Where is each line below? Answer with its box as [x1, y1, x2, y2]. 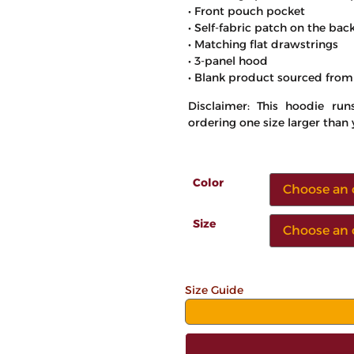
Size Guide [185, 282, 243, 297]
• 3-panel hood [188, 54, 268, 69]
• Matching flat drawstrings [188, 37, 338, 52]
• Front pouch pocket [188, 4, 305, 19]
